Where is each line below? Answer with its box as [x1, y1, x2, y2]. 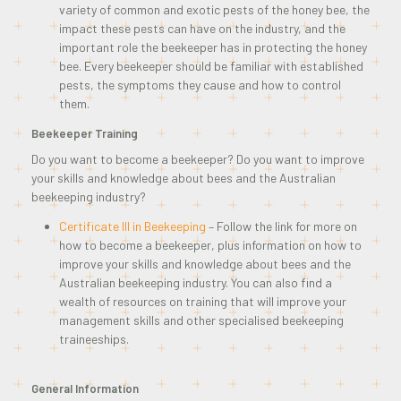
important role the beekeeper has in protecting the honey [58, 39, 367, 55]
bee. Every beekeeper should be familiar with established [58, 58, 363, 74]
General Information [31, 380, 139, 396]
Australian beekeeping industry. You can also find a [58, 274, 332, 290]
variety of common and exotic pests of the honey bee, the [58, 2, 370, 18]
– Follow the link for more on [205, 218, 357, 234]
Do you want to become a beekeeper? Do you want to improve [31, 150, 364, 166]
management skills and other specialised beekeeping [58, 311, 344, 328]
